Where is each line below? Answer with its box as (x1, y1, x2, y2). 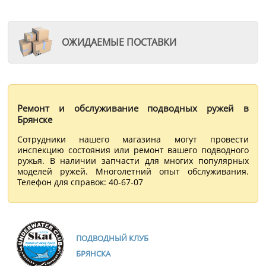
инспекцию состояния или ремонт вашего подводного (17, 144, 249, 156)
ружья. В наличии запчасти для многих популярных (17, 154, 249, 166)
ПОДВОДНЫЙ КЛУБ (76, 232, 149, 243)
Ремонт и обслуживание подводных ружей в (17, 102, 249, 114)
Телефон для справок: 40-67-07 (17, 176, 144, 188)
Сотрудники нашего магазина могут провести (17, 133, 249, 145)
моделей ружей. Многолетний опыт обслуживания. (17, 165, 249, 177)
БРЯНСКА (76, 248, 111, 259)
